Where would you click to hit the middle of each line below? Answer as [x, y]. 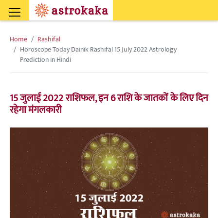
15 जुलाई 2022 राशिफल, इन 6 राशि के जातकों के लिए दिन [109, 98]
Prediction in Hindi [45, 60]
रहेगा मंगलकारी [36, 110]
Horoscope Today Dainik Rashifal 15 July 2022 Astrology [98, 49]
